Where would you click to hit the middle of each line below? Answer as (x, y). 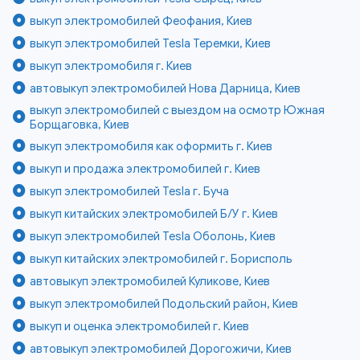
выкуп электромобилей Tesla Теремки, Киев (151, 44)
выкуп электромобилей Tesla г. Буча (130, 192)
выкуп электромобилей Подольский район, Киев (164, 304)
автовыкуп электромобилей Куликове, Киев (150, 282)
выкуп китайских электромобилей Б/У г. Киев (154, 214)
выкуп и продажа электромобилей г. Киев (145, 169)
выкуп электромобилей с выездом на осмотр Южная (178, 110)
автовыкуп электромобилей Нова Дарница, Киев (166, 89)
